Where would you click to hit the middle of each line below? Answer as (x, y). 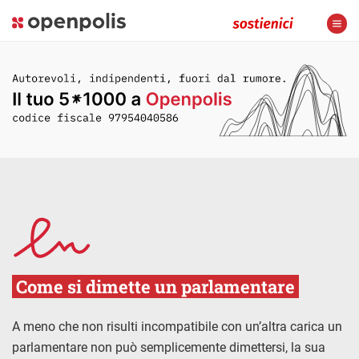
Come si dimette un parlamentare (155, 286)
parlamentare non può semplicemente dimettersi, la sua (169, 347)
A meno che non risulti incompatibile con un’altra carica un (177, 326)
